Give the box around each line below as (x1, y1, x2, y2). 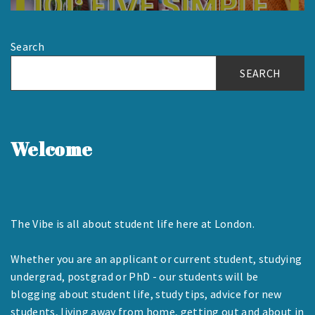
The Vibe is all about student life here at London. (11, 216, 255, 231)
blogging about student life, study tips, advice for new (11, 286, 282, 301)
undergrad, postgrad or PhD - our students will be (11, 269, 259, 283)
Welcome (11, 136, 93, 162)
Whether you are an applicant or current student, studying (11, 251, 302, 266)
